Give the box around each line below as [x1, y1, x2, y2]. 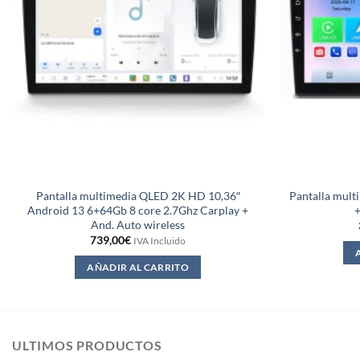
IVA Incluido [133, 235, 186, 247]
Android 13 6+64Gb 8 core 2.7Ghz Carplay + [27, 202, 249, 217]
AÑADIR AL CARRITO [87, 261, 190, 272]
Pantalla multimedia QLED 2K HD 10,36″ [35, 188, 240, 202]
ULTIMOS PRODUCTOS [12, 337, 162, 354]
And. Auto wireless [91, 217, 186, 231]
